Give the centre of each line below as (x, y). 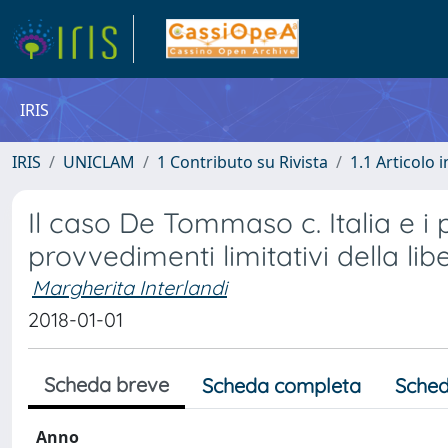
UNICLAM (99, 162)
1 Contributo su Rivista (242, 162)
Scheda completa (281, 385)
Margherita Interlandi (129, 287)
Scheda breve (106, 384)
